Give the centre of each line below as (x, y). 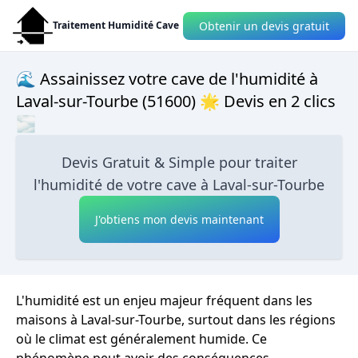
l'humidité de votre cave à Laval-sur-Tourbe (179, 185)
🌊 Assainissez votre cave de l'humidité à (167, 79)
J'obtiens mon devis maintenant (179, 219)
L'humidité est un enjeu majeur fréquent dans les (164, 300)
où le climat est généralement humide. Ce (141, 339)
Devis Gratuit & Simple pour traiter (179, 162)
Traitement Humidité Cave (116, 25)
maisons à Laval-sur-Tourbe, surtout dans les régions (176, 320)
